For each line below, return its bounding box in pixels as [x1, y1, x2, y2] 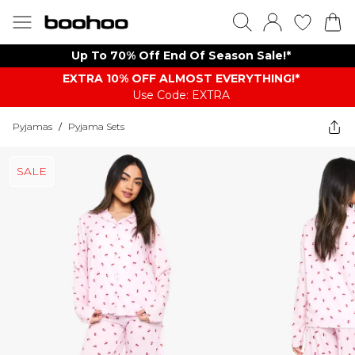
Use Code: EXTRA [132, 88, 230, 102]
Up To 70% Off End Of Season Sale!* [71, 48, 291, 63]
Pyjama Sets [68, 120, 124, 132]
